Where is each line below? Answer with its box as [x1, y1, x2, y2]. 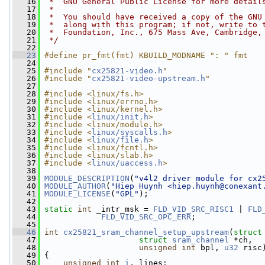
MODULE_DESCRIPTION [44, 174, 130, 183]
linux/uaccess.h [92, 159, 163, 167]
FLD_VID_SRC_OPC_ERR [101, 212, 191, 221]
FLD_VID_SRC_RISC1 [153, 205, 234, 214]
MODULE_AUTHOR [44, 182, 106, 190]
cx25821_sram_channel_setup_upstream [63, 228, 229, 237]
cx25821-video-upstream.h [92, 74, 205, 83]
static [44, 205, 73, 214]
